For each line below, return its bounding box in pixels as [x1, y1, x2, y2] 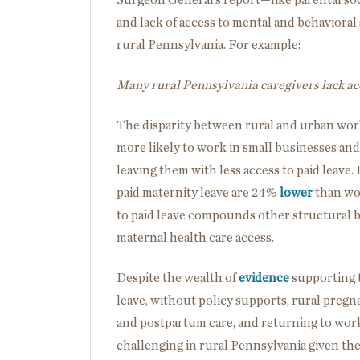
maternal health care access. [117, 231, 274, 244]
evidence [239, 271, 289, 284]
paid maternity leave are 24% [117, 186, 280, 199]
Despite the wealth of [117, 271, 239, 284]
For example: [228, 38, 301, 51]
